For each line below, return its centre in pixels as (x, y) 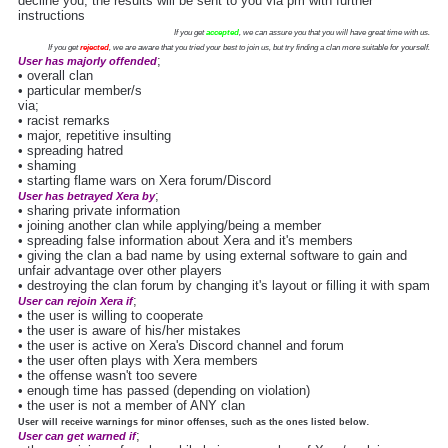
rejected (94, 48)
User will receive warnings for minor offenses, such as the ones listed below (192, 422)
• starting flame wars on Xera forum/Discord (144, 181)
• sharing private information (99, 211)
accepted (222, 33)
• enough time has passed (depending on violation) (164, 391)
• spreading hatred (70, 151)
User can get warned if (77, 436)
